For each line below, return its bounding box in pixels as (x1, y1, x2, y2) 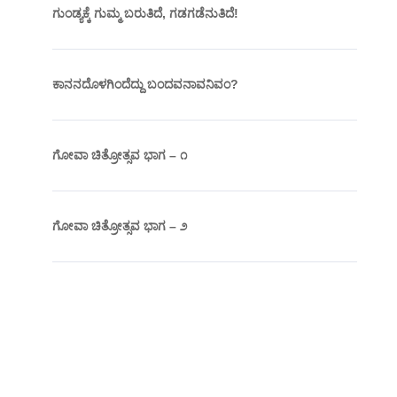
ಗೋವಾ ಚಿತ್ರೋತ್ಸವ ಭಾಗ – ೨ (51, 219, 187, 234)
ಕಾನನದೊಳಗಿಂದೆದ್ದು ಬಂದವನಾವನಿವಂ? (51, 77, 238, 92)
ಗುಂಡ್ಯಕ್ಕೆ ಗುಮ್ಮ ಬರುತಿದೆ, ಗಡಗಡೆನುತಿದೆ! (51, 6, 238, 21)
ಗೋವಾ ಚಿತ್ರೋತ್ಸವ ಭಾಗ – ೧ (51, 148, 187, 163)
